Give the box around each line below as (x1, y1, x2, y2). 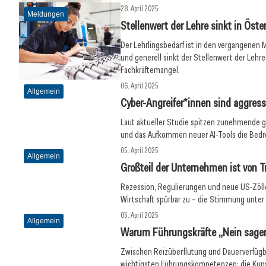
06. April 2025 (121, 81, 159, 91)
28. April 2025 (121, 4, 159, 14)
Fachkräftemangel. (121, 64, 180, 76)
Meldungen (27, 10, 64, 18)
